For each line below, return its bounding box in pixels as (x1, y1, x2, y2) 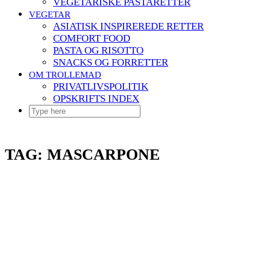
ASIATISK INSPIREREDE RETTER (53, 20, 204, 32)
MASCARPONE (47, 145, 160, 163)
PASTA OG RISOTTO (53, 45, 143, 56)
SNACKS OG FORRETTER (53, 57, 168, 68)
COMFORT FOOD (53, 33, 130, 44)
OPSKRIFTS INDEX (53, 93, 139, 104)
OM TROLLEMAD (29, 69, 101, 80)
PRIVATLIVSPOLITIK (53, 81, 148, 92)
